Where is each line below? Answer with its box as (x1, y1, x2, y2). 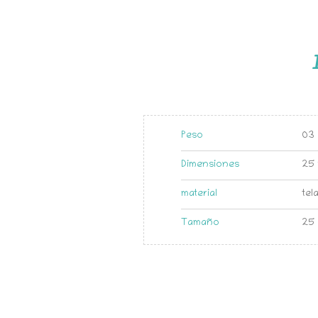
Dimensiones (180, 160, 239, 170)
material (180, 189, 217, 199)
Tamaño (180, 218, 219, 229)
